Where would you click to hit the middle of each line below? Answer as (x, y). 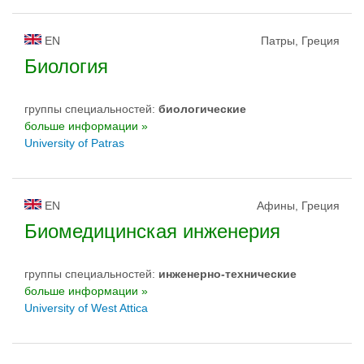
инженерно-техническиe (227, 274)
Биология (66, 66)
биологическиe (202, 109)
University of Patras (74, 143)
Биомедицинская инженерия (152, 231)
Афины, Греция (298, 206)
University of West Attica (86, 308)
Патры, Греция (300, 41)
